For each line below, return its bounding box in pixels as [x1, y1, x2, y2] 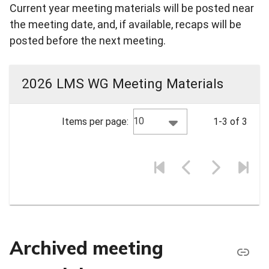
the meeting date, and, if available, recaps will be [10, 17, 241, 31]
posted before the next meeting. [10, 34, 166, 47]
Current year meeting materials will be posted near [10, 1, 254, 14]
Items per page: [62, 115, 128, 127]
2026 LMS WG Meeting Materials [22, 76, 223, 92]
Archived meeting [10, 237, 163, 260]
